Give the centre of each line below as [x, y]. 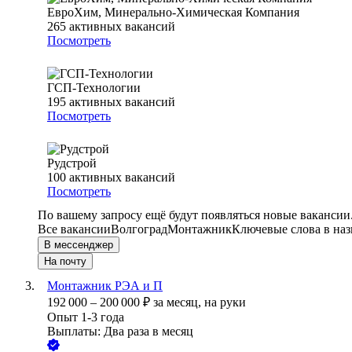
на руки [225, 302]
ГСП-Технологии [94, 88]
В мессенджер [79, 245]
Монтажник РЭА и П [105, 286]
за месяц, [179, 302]
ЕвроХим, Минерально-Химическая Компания [173, 13]
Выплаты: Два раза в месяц [120, 332]
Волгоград [139, 229]
